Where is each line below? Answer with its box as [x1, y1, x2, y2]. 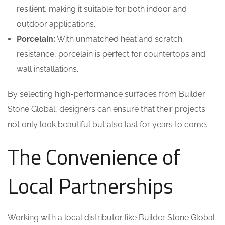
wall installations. [17, 64, 78, 74]
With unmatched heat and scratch [55, 34, 182, 44]
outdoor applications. [17, 19, 95, 29]
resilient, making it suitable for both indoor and [17, 4, 187, 14]
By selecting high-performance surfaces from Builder [8, 89, 205, 99]
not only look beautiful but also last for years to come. [8, 120, 207, 129]
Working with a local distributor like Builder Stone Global [8, 213, 215, 222]
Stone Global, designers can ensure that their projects [8, 104, 205, 114]
